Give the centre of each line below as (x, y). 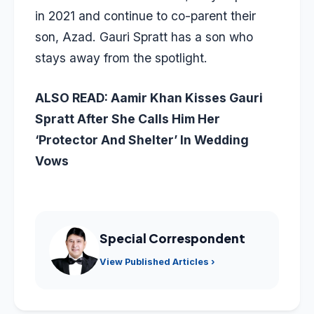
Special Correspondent (172, 238)
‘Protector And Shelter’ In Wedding (142, 139)
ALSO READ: (73, 97)
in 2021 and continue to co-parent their (145, 16)
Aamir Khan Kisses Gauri (187, 97)
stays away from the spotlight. (121, 58)
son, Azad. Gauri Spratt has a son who (144, 37)
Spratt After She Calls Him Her (128, 118)
